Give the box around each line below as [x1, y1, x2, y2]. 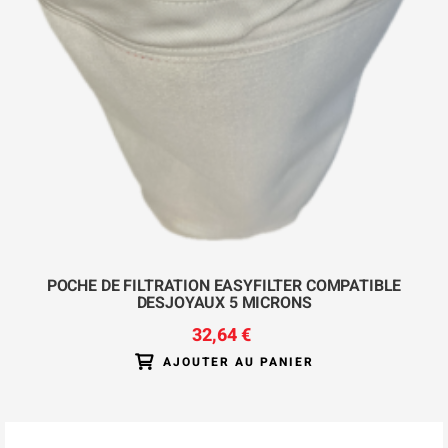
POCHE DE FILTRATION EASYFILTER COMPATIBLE [46, 274, 402, 298]
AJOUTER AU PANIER [162, 353, 314, 372]
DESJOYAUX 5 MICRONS [136, 291, 312, 315]
